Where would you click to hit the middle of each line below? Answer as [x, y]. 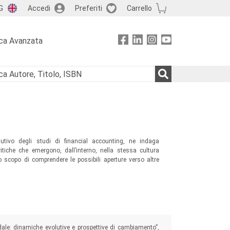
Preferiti [88, 8]
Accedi [39, 8]
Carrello [139, 8]
